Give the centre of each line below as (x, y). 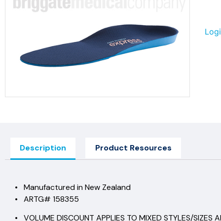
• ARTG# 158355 (47, 199)
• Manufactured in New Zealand (73, 187)
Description (43, 147)
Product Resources (133, 147)
